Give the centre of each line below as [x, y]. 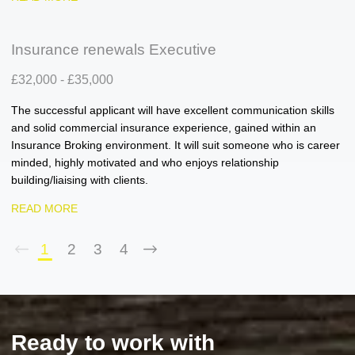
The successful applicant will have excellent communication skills [173, 110]
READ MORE [44, 209]
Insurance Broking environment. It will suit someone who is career [176, 145]
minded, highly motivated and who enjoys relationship [145, 162]
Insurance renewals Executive [114, 49]
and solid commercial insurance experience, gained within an [164, 128]
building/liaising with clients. [80, 180]
